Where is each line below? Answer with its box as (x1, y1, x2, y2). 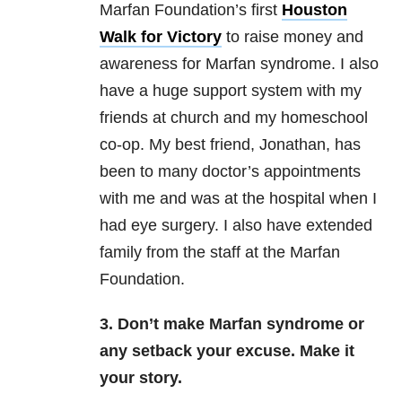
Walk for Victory (100, 28, 222, 47)
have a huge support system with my (100, 82, 362, 100)
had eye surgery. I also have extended (100, 216, 372, 235)
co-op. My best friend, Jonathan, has (100, 135, 361, 154)
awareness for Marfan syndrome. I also (100, 55, 379, 74)
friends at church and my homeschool (100, 109, 368, 127)
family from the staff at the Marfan (100, 243, 340, 262)
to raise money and (222, 28, 363, 47)
